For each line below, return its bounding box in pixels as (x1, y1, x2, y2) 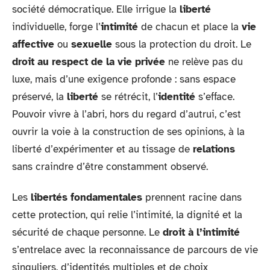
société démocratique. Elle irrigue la (12, 2, 180, 16)
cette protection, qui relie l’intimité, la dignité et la (12, 209, 242, 221)
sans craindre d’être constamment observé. (12, 160, 208, 173)
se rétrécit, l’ (98, 90, 158, 103)
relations (193, 142, 235, 155)
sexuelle (71, 37, 112, 51)
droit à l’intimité (163, 226, 240, 239)
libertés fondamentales (31, 191, 142, 204)
